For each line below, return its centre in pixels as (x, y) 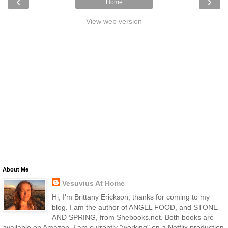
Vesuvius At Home (93, 183)
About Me (16, 169)
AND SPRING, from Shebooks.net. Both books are (133, 217)
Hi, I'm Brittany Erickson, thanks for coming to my (131, 197)
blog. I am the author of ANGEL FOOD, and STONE (135, 207)
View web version (114, 21)
